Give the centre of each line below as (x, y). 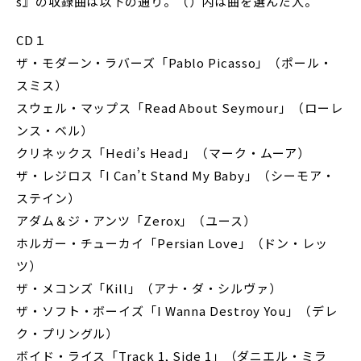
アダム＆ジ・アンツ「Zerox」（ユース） (136, 220)
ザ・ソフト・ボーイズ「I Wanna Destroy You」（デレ (177, 311)
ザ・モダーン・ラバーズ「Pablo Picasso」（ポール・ (174, 62)
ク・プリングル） (68, 333)
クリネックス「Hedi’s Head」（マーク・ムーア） (164, 153)
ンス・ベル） (55, 130)
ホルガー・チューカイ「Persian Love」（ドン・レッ (172, 243)
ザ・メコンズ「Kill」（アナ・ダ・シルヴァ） (149, 288)
